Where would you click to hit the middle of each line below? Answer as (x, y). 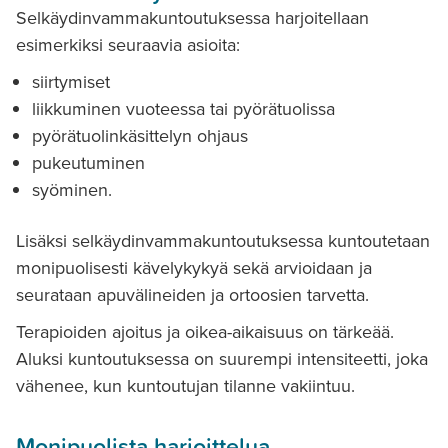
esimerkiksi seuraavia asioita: (128, 44)
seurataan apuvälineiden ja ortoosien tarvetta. (192, 294)
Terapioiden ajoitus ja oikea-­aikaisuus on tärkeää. (205, 332)
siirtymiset (71, 81)
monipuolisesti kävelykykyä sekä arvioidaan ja (194, 267)
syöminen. (72, 189)
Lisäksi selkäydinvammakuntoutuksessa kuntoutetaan (223, 240)
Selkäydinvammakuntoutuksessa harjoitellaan (192, 17)
